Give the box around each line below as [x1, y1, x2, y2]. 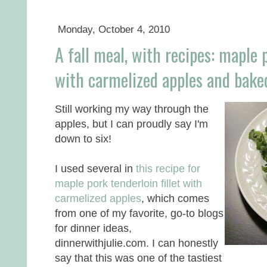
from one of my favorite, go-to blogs [55, 207, 223, 220]
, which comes [141, 192, 209, 205]
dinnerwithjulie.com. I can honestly [55, 237, 218, 250]
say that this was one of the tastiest [55, 252, 222, 265]
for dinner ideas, [55, 222, 132, 235]
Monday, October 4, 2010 [57, 23, 170, 35]
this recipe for [136, 162, 200, 175]
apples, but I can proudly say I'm [55, 117, 208, 131]
